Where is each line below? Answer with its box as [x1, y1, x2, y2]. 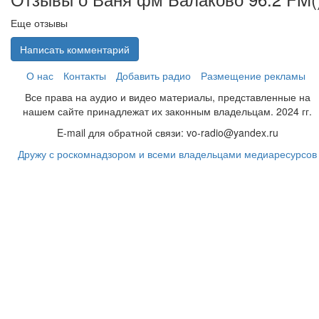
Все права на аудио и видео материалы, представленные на [25, 90, 310, 104]
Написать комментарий [20, 42, 130, 56]
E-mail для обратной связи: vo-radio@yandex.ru [57, 125, 278, 140]
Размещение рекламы [201, 68, 305, 83]
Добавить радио [116, 68, 191, 83]
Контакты [63, 68, 106, 83]
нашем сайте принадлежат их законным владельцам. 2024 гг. [23, 104, 313, 118]
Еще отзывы [11, 16, 68, 30]
